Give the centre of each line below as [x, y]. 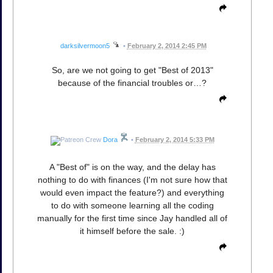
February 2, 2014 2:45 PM [167, 45]
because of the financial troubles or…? [132, 83]
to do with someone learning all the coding [132, 205]
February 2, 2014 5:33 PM [175, 139]
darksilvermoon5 [85, 45]
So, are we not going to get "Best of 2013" [132, 70]
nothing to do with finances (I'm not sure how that [132, 179]
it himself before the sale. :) [132, 231]
